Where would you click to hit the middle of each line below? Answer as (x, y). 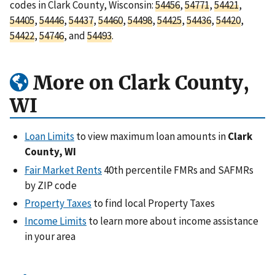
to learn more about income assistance (172, 221)
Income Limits (56, 221)
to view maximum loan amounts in (151, 137)
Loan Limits (49, 137)
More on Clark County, (139, 83)
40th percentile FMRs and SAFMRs (178, 170)
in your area (50, 237)
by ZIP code (51, 185)
